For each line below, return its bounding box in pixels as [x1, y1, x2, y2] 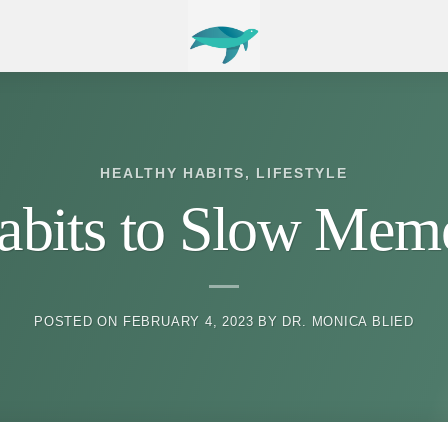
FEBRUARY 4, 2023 [122, 314, 254, 329]
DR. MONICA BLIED [282, 314, 414, 329]
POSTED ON [34, 314, 123, 329]
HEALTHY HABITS [100, 165, 245, 181]
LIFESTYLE [256, 165, 348, 181]
